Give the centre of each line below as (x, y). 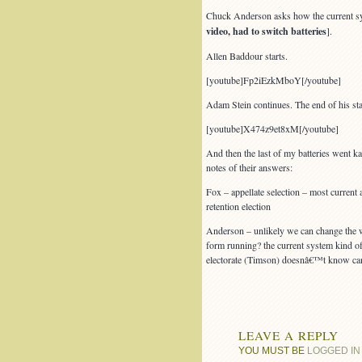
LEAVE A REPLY (288, 335)
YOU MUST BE (272, 350)
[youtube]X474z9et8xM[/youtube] (272, 128)
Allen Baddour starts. (246, 56)
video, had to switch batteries (266, 31)
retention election (238, 206)
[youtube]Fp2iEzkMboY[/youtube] (273, 80)
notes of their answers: (249, 167)
